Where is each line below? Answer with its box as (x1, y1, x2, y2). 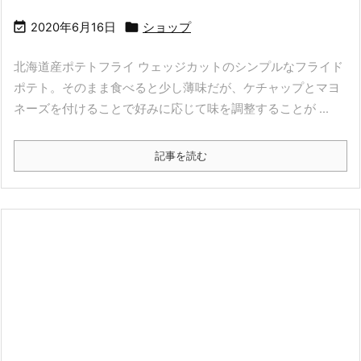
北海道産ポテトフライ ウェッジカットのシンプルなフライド (14, 59, 343, 74)
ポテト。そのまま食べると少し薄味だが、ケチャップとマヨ (14, 80, 340, 95)
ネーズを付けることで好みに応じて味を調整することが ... (14, 101, 329, 116)
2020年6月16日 (31, 19, 116, 35)
